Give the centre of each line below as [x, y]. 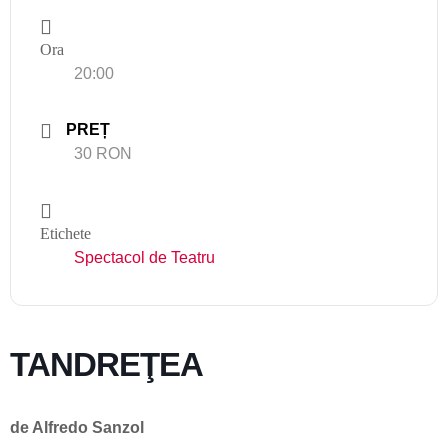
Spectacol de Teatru [144, 257]
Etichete [65, 233]
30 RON [103, 153]
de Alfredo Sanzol [77, 427]
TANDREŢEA [106, 364]
